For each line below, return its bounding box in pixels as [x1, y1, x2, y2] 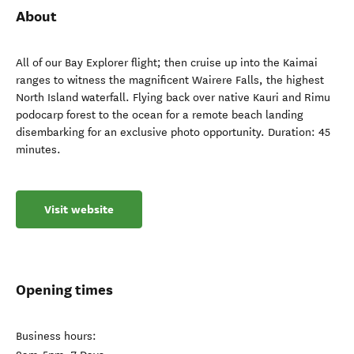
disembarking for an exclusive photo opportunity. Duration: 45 [16, 126, 330, 139]
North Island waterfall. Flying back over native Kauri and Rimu [16, 91, 330, 104]
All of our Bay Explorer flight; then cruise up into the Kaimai [16, 56, 318, 70]
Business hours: [16, 330, 96, 343]
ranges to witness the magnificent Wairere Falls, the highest [16, 73, 324, 87]
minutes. [16, 143, 61, 156]
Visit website [44, 201, 114, 217]
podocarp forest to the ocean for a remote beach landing [16, 108, 303, 122]
